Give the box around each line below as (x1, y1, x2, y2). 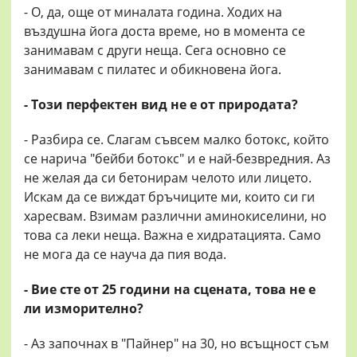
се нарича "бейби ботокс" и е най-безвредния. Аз (24, 150, 331, 168)
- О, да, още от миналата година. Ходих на (24, 3, 282, 22)
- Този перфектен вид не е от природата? (24, 96, 298, 114)
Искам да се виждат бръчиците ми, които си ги (24, 188, 315, 206)
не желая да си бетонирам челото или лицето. (24, 169, 312, 187)
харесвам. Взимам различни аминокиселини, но (24, 207, 327, 226)
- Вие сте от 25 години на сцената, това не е (24, 280, 316, 299)
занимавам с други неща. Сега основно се (24, 41, 286, 60)
